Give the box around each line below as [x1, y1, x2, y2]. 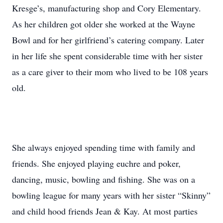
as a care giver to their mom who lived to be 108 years [12, 66, 208, 78]
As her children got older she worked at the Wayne [12, 18, 195, 30]
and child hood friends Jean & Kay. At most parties [12, 205, 198, 217]
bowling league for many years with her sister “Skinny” [12, 189, 211, 201]
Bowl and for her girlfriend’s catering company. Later [12, 34, 204, 46]
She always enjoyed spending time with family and [12, 141, 195, 153]
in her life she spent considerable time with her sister [12, 50, 203, 62]
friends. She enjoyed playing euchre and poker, [12, 157, 181, 169]
